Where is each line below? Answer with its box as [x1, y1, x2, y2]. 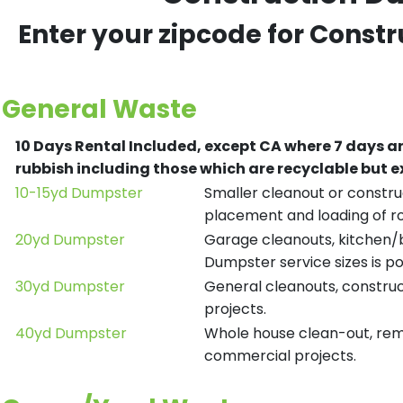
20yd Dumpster [15, 229, 125, 250]
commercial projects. [204, 345, 356, 366]
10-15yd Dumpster [15, 183, 143, 203]
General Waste [2, 92, 197, 127]
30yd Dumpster [15, 276, 125, 297]
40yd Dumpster [15, 323, 127, 344]
